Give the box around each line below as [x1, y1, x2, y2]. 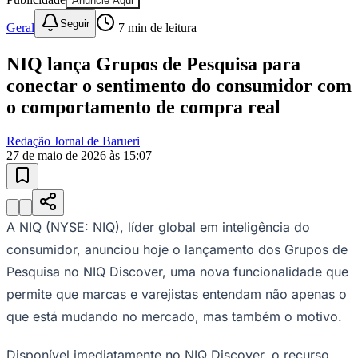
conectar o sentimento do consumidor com [6, 75, 352, 97]
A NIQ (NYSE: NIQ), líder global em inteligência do [6, 219, 310, 236]
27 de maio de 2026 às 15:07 [6, 149, 152, 163]
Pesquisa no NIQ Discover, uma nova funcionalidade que [6, 264, 348, 280]
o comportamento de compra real [6, 97, 280, 118]
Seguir [60, 17, 89, 30]
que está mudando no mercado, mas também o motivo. [6, 308, 342, 325]
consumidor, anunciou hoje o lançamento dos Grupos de [6, 241, 348, 258]
